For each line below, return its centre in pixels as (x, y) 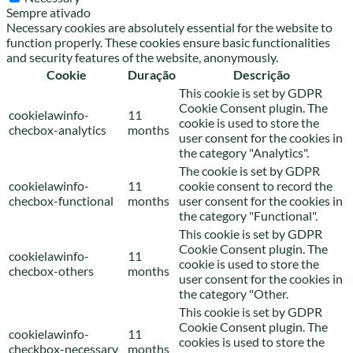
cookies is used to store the (252, 341)
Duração (152, 74)
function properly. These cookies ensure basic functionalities (168, 42)
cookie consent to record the (256, 185)
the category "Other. (234, 293)
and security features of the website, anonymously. (142, 57)
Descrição (262, 74)
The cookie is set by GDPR (249, 170)
